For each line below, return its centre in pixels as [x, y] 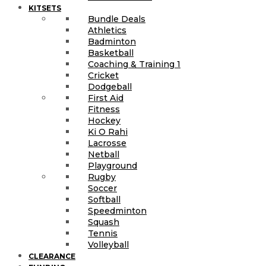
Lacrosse [107, 143]
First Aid [106, 98]
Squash [104, 222]
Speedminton [117, 210]
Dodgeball [110, 86]
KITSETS [45, 8]
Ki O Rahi [108, 132]
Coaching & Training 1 [134, 64]
